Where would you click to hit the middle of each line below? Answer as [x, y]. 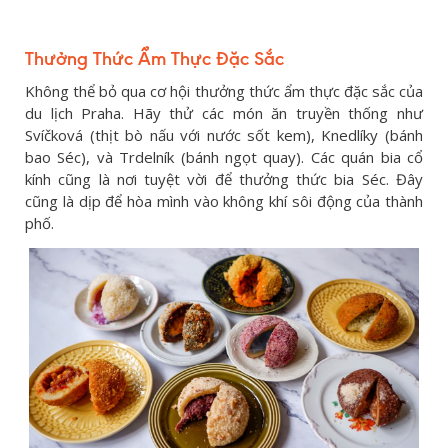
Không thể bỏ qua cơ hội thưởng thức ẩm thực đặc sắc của [224, 90]
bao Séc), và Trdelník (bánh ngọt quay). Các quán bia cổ [224, 156]
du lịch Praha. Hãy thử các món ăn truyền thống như [224, 112]
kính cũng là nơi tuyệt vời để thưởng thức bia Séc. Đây [224, 178]
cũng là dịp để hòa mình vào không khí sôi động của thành [224, 200]
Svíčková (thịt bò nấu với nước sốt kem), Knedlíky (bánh [224, 134]
